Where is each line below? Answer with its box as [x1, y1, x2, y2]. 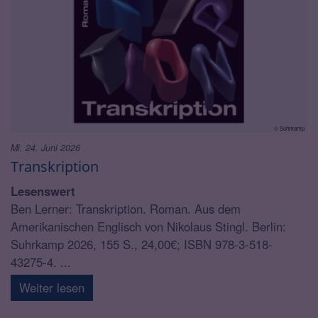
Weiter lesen [19, 278, 84, 296]
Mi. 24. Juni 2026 [11, 141, 80, 154]
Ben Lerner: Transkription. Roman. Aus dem [11, 199, 241, 217]
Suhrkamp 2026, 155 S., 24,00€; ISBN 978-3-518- [11, 235, 273, 253]
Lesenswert [11, 182, 75, 199]
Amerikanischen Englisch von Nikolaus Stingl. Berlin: [11, 217, 286, 235]
